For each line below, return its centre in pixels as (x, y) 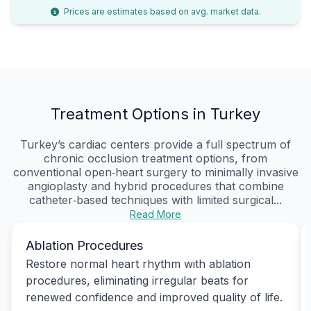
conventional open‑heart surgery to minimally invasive (155, 172)
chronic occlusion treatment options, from (155, 158)
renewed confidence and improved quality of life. (154, 297)
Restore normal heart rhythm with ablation (138, 263)
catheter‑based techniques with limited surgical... (155, 200)
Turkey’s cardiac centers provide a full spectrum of (155, 144)
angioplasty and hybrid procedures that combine (155, 186)
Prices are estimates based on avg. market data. (161, 11)
